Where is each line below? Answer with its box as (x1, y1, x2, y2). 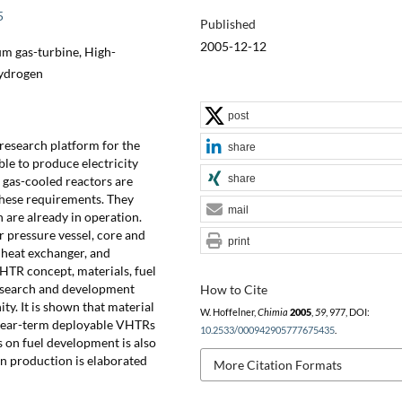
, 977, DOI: (325, 306, 370, 318)
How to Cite (199, 281, 267, 297)
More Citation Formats (213, 356, 342, 372)
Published (199, 15, 256, 31)
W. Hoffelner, (199, 306, 258, 318)
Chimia (257, 306, 288, 318)
